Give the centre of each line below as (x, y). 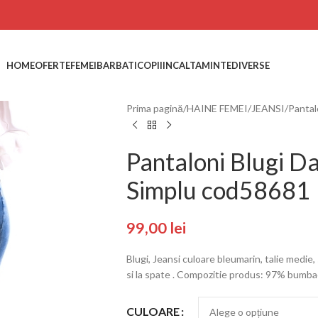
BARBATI (116, 65)
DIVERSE (250, 65)
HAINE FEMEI (217, 108)
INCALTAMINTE (197, 65)
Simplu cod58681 (218, 190)
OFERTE (52, 65)
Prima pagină (154, 108)
